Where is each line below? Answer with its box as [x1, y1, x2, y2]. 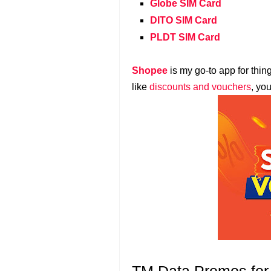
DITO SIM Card [150, 15, 217, 25]
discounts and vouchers [149, 82, 251, 92]
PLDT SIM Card [150, 32, 220, 42]
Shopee [132, 65, 168, 76]
